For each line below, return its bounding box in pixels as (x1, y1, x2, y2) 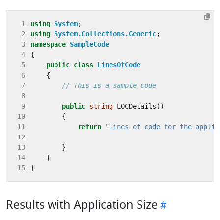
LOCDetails (116, 102, 156, 110)
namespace (30, 40, 66, 48)
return (77, 122, 101, 131)
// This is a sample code (61, 81, 156, 89)
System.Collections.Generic (54, 29, 156, 38)
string (89, 102, 113, 110)
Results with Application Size (6, 196, 158, 212)
